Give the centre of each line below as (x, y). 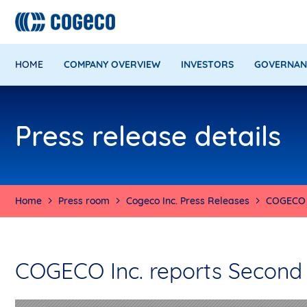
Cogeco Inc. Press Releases (188, 200)
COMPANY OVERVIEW (112, 64)
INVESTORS (207, 64)
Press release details (148, 135)
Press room (84, 200)
